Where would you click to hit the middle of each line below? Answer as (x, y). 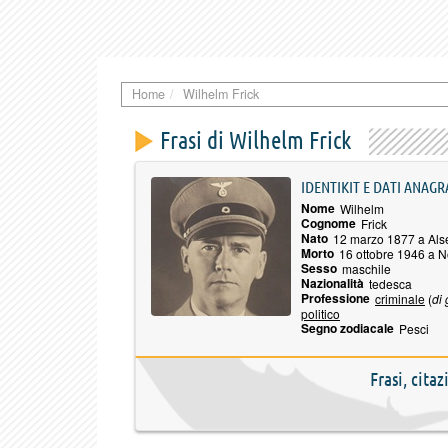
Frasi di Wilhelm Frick (255, 140)
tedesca (390, 283)
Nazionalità (332, 282)
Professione (335, 297)
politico (320, 313)
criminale (400, 298)
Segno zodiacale (347, 327)
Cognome (328, 222)
